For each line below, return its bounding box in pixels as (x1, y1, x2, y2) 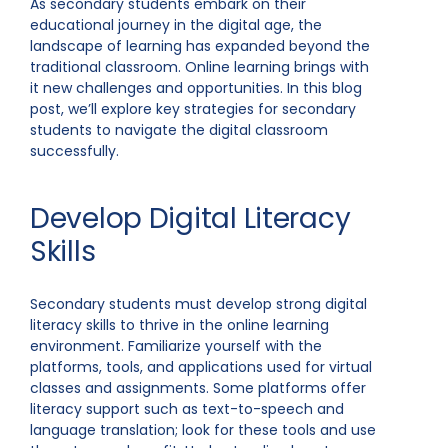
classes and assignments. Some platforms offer (30, 378, 366, 398)
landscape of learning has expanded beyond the (30, 36, 370, 56)
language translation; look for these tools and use (30, 420, 376, 440)
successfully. (30, 141, 119, 161)
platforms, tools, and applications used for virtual (30, 357, 372, 377)
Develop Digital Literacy (30, 199, 351, 238)
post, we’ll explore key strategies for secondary (30, 99, 356, 119)
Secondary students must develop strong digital (30, 294, 367, 314)
